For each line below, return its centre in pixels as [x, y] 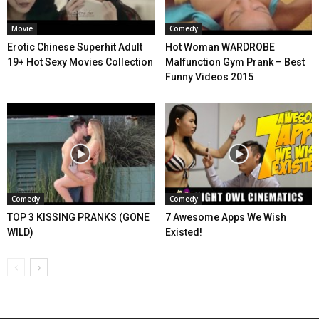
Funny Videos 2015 [209, 77]
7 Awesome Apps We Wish [225, 217]
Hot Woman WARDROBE [220, 47]
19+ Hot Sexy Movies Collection [80, 62]
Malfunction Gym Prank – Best [235, 62]
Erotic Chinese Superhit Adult [75, 47]
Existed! [183, 232]
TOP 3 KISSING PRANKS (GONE [78, 217]
